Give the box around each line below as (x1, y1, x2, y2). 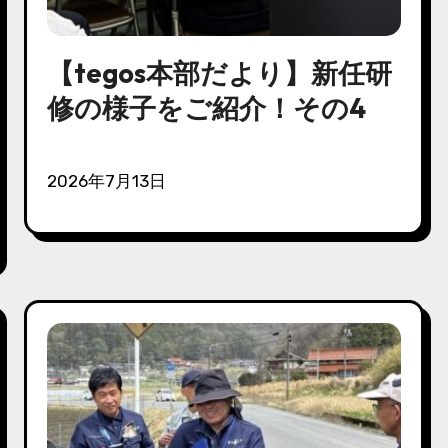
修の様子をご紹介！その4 (47, 90, 367, 125)
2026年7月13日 (57, 170, 167, 191)
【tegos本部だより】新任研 (47, 55, 393, 90)
